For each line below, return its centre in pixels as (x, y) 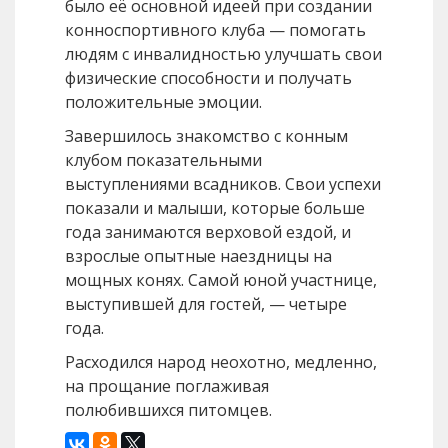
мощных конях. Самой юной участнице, (221, 280)
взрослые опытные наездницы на (198, 256)
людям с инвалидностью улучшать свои (223, 54)
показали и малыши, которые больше (215, 208)
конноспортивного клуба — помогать (215, 30)
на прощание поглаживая (167, 386)
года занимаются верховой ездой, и (208, 232)
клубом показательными (163, 160)
